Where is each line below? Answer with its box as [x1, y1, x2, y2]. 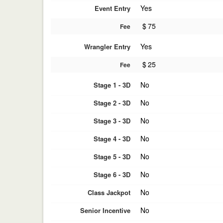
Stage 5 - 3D [94, 152, 130, 161]
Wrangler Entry [84, 42, 130, 51]
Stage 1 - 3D [94, 80, 130, 90]
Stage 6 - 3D [94, 170, 130, 179]
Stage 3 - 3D [94, 116, 130, 125]
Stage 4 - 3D [94, 134, 130, 143]
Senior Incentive [80, 206, 130, 215]
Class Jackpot [88, 188, 130, 197]
